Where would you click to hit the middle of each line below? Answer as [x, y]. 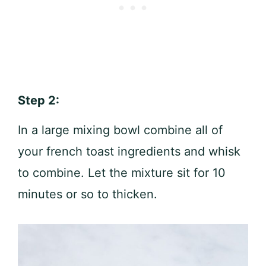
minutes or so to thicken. [88, 194]
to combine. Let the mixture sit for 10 [122, 173]
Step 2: [40, 101]
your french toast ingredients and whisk [129, 152]
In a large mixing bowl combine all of [120, 130]
